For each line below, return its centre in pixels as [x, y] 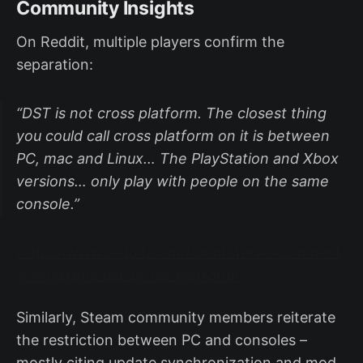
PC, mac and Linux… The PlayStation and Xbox [177, 158]
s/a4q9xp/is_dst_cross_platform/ [128, 275]
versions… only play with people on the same [173, 181]
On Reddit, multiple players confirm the [150, 41]
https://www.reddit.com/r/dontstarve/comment [179, 252]
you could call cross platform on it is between [173, 135]
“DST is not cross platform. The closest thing [171, 113]
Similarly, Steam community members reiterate [176, 317]
